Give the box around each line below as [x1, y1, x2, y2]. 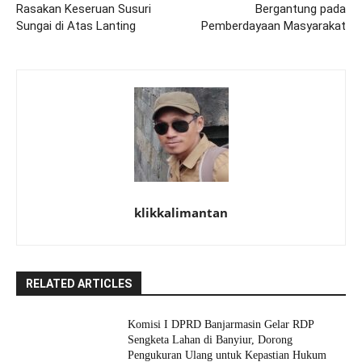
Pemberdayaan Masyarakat [200, 18, 346, 33]
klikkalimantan [134, 204, 228, 221]
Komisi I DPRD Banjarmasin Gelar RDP [128, 318, 315, 330]
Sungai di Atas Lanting [16, 18, 136, 33]
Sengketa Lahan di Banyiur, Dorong [128, 333, 293, 346]
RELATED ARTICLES [26, 276, 132, 290]
